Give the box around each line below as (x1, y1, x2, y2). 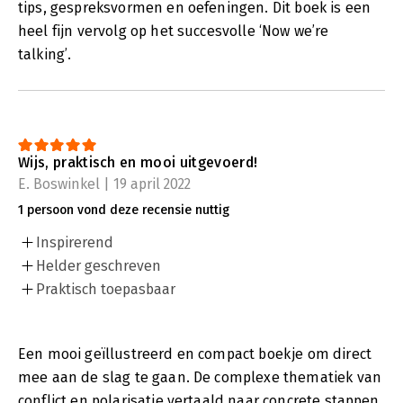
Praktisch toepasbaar (36, 280, 175, 298)
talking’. (18, 45, 72, 63)
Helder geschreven (36, 256, 161, 274)
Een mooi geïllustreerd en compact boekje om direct (18, 345, 372, 363)
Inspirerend (36, 233, 113, 251)
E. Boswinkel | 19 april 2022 (18, 175, 191, 193)
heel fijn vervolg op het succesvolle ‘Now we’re (18, 22, 329, 40)
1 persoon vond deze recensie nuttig (18, 201, 229, 218)
